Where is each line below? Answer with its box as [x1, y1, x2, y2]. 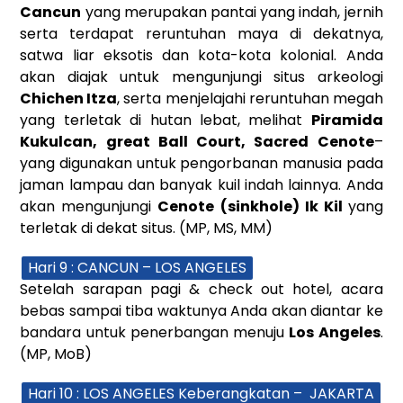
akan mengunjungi [20, 195, 158, 217]
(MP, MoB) [20, 343, 93, 364]
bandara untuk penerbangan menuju [20, 321, 290, 343]
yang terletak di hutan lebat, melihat [20, 109, 311, 130]
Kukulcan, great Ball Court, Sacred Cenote [20, 130, 374, 152]
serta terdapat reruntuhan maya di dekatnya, [20, 22, 383, 44]
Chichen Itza [20, 87, 118, 109]
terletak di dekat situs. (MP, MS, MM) [20, 217, 273, 238]
